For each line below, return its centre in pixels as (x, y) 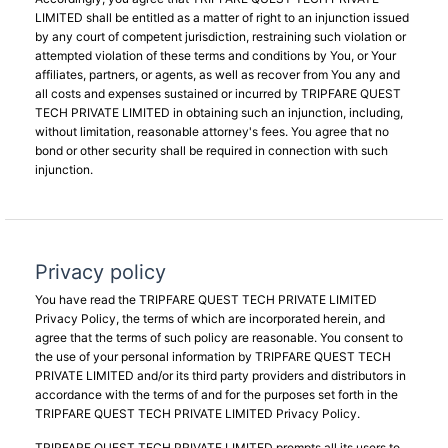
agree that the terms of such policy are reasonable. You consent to (219, 337)
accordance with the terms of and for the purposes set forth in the (216, 394)
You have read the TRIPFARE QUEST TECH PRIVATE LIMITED (206, 299)
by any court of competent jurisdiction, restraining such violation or (220, 36)
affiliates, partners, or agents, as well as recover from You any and (217, 74)
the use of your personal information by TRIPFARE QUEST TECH (213, 356)
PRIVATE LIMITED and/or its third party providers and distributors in (220, 375)
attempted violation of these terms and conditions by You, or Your (215, 55)
